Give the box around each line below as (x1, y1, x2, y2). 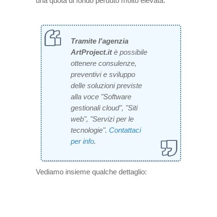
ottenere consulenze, (71, 59, 137, 67)
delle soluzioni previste (71, 81, 142, 90)
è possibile (112, 47, 147, 56)
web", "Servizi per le (71, 114, 134, 123)
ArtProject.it (71, 47, 112, 56)
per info (71, 137, 94, 145)
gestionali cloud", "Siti (71, 103, 138, 112)
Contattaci (109, 125, 141, 134)
